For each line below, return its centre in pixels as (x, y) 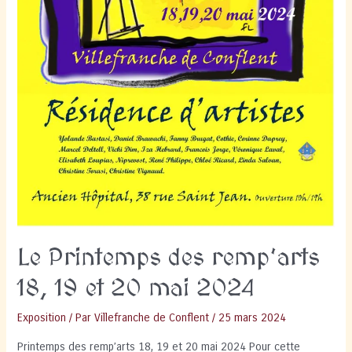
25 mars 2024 (253, 318)
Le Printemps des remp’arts (169, 259)
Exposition (42, 318)
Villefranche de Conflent (152, 318)
